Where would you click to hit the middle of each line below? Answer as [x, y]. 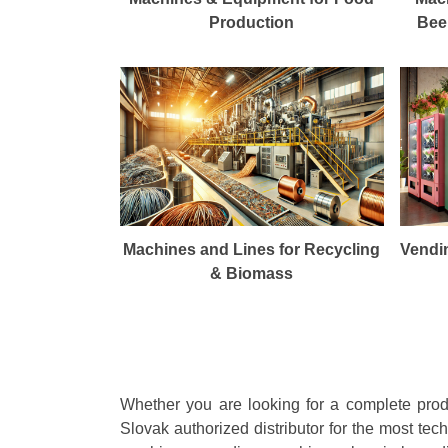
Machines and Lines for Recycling [252, 249]
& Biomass [252, 273]
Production [252, 23]
